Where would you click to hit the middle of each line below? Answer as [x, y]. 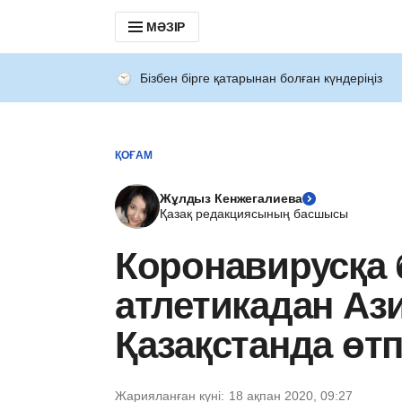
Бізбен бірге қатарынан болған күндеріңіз [261, 78]
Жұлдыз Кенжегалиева [232, 198]
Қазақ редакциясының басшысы [254, 214]
